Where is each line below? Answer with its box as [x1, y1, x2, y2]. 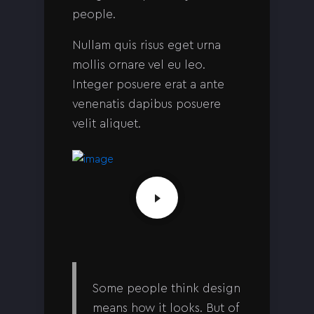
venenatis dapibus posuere [72, 97, 221, 111]
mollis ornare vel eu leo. [72, 57, 205, 71]
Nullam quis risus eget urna [72, 38, 221, 52]
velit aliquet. [72, 116, 141, 130]
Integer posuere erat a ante [72, 77, 224, 91]
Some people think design [92, 280, 240, 294]
